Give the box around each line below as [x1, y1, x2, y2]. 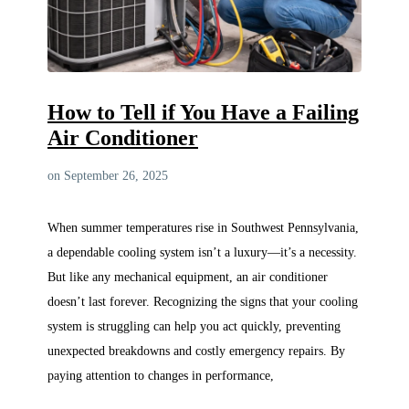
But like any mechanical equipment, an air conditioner [47, 268, 328, 284]
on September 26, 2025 [47, 168, 168, 183]
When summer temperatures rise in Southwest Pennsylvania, [47, 219, 359, 235]
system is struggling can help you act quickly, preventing [47, 318, 341, 333]
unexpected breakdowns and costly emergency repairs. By [47, 342, 345, 358]
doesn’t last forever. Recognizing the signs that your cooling [47, 293, 358, 309]
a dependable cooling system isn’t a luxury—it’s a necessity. [47, 244, 357, 259]
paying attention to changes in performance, [47, 367, 274, 383]
